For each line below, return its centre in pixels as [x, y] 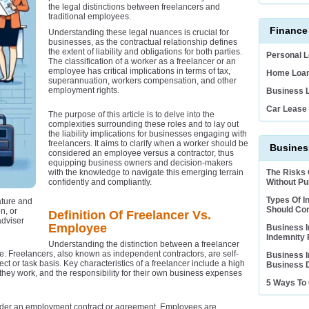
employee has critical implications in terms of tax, [139, 71]
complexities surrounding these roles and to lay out [143, 124]
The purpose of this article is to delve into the [131, 115]
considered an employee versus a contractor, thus [141, 153]
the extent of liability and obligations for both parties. [145, 52]
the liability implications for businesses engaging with [148, 134]
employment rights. [84, 91]
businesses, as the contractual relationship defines [143, 42]
